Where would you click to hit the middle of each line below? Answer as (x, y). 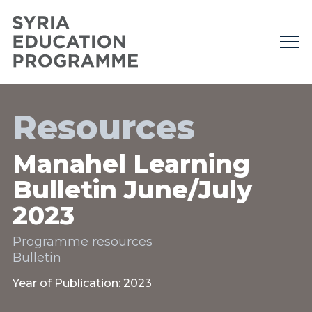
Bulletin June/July (132, 189)
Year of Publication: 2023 (82, 283)
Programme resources (83, 242)
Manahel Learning (131, 164)
